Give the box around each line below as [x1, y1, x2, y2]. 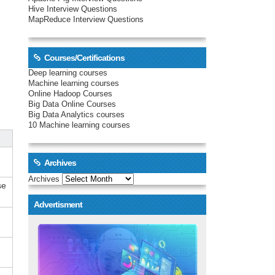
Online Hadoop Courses [28, 89, 112, 98]
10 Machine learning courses [28, 120, 130, 130]
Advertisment [33, 199, 82, 210]
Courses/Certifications [44, 52, 125, 63]
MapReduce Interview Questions [28, 15, 144, 25]
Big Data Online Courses [28, 99, 116, 109]
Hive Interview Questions [28, 5, 117, 14]
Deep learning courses [28, 68, 107, 77]
